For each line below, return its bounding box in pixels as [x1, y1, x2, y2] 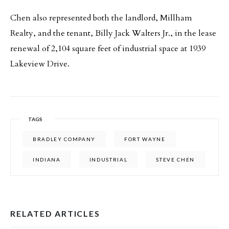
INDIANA [33, 156, 61, 163]
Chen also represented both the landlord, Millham [10, 12, 192, 24]
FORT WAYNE [124, 136, 166, 142]
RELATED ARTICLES [10, 209, 100, 218]
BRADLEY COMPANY [33, 136, 96, 142]
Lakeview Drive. [10, 58, 70, 70]
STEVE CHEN [156, 156, 195, 163]
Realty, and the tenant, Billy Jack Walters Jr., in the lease [10, 28, 216, 39]
